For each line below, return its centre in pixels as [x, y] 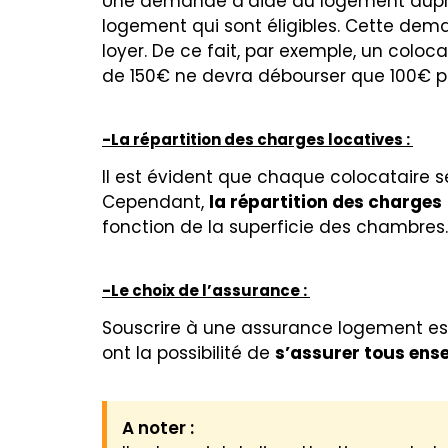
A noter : [158, 427]
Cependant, [155, 201]
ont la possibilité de [188, 353]
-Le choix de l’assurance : [206, 291]
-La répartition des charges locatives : [257, 139]
